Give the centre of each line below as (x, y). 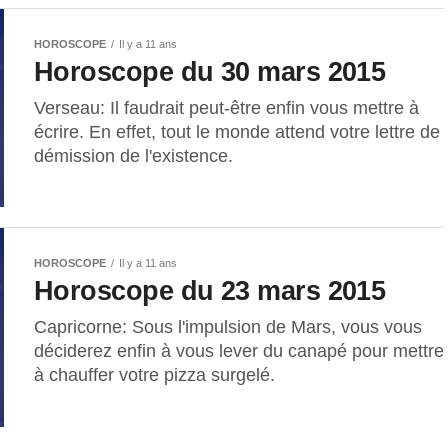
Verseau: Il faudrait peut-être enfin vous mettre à (226, 107)
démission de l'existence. (133, 155)
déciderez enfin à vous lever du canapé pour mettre (239, 351)
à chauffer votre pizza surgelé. (154, 375)
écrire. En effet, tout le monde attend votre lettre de (237, 131)
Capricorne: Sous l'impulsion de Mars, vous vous (228, 327)
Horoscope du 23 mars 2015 (210, 291)
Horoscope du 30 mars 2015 (210, 71)
